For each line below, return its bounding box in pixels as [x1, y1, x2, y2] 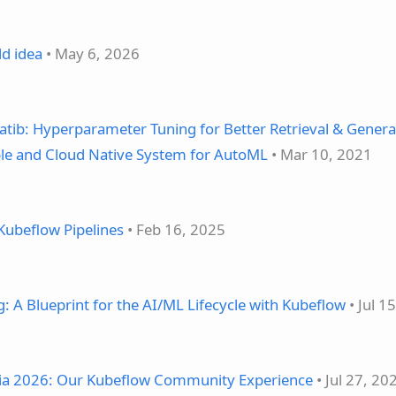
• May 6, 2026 [42, 43, 140, 64]
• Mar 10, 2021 [268, 144, 372, 165]
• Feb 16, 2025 [124, 219, 225, 240]
